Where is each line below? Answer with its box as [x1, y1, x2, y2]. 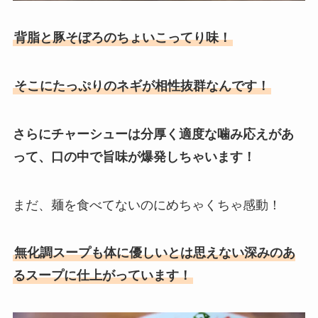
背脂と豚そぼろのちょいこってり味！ [13, 31, 231, 45]
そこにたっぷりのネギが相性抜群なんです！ [13, 78, 270, 93]
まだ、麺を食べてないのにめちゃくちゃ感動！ [12, 197, 281, 212]
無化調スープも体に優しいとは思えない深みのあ [13, 246, 295, 261]
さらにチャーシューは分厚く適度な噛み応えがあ [12, 126, 294, 141]
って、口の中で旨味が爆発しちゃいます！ [12, 149, 256, 164]
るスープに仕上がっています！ [12, 268, 192, 283]
